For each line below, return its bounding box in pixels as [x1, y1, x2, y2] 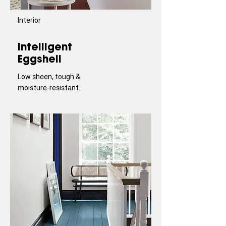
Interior [18, 16, 41, 25]
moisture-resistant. [18, 83, 80, 92]
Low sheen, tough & [18, 72, 80, 81]
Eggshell [18, 52, 65, 65]
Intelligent [18, 40, 72, 53]
